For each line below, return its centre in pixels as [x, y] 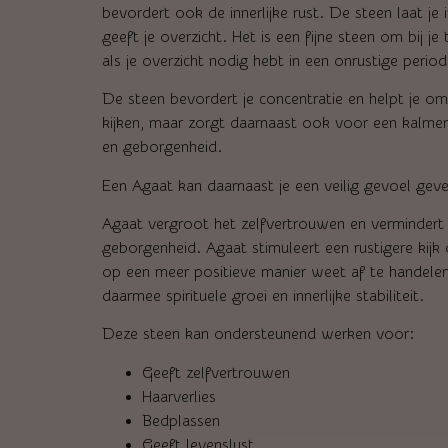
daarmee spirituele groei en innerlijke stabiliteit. [265, 295]
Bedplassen [181, 420]
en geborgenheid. [162, 147]
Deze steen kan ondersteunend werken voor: [258, 334]
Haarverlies [179, 396]
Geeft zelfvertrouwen [216, 372]
